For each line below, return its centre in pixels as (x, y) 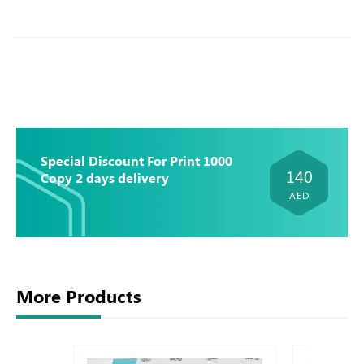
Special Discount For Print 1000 (137, 160)
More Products (79, 296)
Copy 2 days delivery (105, 178)
